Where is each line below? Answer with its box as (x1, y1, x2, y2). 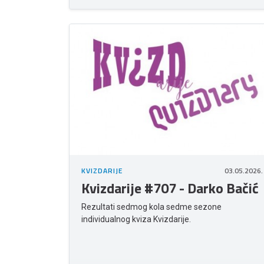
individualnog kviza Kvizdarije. (81, 214, 191, 225)
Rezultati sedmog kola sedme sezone (81, 202, 222, 212)
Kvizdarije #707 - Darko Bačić (81, 177, 259, 199)
